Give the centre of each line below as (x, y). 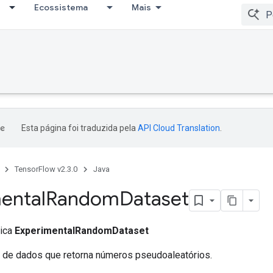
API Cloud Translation (179, 128)
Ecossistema (61, 7)
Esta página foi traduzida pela (80, 128)
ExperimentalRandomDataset (82, 230)
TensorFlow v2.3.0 (46, 169)
